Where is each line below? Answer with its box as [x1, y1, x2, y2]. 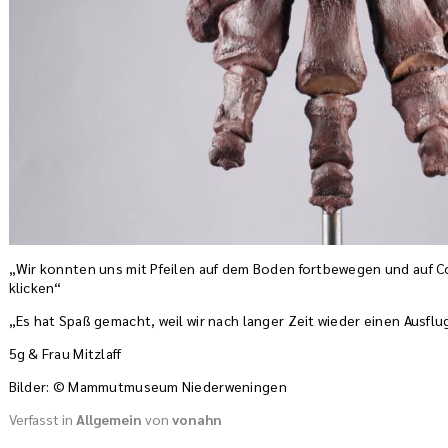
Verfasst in [8, 410, 76, 429]
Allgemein [75, 410, 142, 429]
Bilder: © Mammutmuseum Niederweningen [8, 377, 287, 396]
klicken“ [8, 278, 62, 297]
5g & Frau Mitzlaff [8, 344, 122, 363]
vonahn [171, 410, 222, 429]
